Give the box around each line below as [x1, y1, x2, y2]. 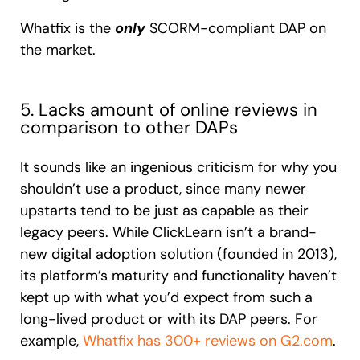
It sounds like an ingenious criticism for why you [20, 157, 337, 177]
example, [20, 330, 83, 350]
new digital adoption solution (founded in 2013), [20, 243, 337, 264]
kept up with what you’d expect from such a [20, 287, 313, 307]
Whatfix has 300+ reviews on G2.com [83, 330, 333, 350]
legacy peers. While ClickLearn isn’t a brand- [20, 222, 317, 242]
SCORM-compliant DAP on [145, 18, 326, 38]
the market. [20, 39, 96, 59]
